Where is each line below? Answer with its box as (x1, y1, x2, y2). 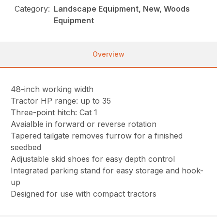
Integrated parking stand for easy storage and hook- (11, 166, 204, 176)
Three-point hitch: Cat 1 (11, 108, 98, 118)
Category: (15, 4, 50, 14)
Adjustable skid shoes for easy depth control (11, 154, 175, 164)
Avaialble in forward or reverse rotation (11, 119, 157, 129)
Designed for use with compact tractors (11, 189, 157, 199)
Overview (93, 50, 124, 59)
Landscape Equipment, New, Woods (54, 4, 190, 14)
